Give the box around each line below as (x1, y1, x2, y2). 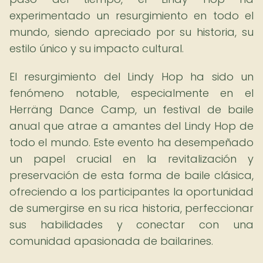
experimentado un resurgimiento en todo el (9, 8, 254, 23)
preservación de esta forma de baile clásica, (9, 168, 254, 183)
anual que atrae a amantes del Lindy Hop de (9, 119, 254, 133)
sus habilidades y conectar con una (9, 217, 254, 232)
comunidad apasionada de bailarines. (9, 234, 213, 248)
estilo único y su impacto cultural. (9, 41, 184, 56)
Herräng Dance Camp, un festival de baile (9, 102, 254, 117)
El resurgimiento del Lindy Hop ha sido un (9, 69, 254, 84)
